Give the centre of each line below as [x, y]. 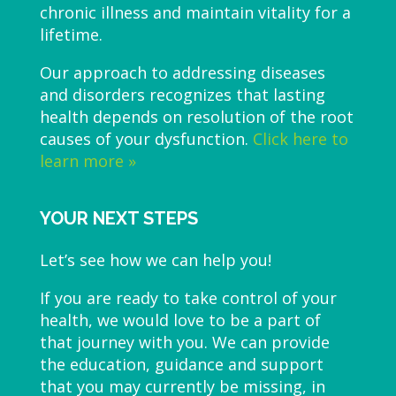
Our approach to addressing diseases [182, 73]
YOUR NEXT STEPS [118, 218]
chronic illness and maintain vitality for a [195, 13]
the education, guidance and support [181, 364]
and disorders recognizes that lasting [182, 95]
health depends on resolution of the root [196, 117]
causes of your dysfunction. [146, 139]
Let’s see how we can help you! [155, 259]
